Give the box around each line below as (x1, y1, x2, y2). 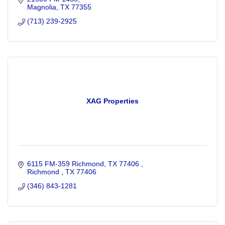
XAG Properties (86, 97, 139, 105)
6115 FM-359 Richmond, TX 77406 (27, 160, 141, 168)
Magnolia (27, 3, 56, 12)
